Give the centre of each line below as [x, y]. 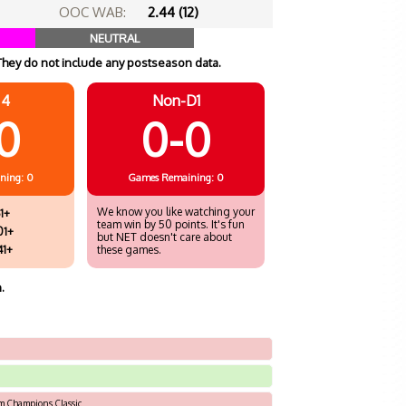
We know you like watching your [176, 212]
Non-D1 [176, 101]
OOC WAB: [92, 12]
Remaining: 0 [193, 178]
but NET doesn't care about [164, 237]
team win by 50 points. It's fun [171, 224]
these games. [129, 250]
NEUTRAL [114, 38]
